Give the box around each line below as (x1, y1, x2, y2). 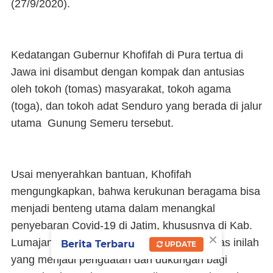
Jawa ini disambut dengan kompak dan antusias (11, 66, 244, 79)
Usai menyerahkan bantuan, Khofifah (11, 168, 191, 181)
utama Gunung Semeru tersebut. (11, 117, 174, 130)
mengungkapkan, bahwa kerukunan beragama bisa (11, 185, 260, 198)
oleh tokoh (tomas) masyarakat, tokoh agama (11, 83, 231, 96)
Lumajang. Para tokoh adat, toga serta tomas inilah (11, 236, 259, 249)
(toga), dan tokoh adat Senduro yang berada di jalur (11, 100, 262, 113)
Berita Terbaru (61, 238, 135, 250)
